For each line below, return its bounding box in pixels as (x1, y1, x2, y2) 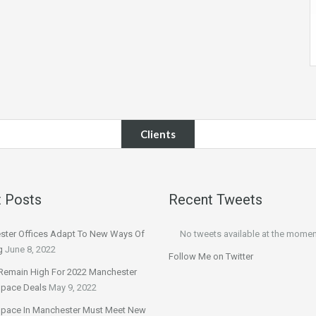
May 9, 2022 (49, 282, 97, 293)
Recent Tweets (169, 191, 262, 208)
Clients (140, 128, 176, 140)
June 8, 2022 (5, 244, 56, 255)
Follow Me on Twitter (169, 251, 253, 262)
